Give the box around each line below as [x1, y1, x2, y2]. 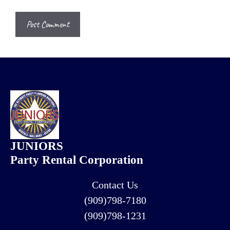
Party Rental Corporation [10, 153, 143, 166]
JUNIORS [10, 139, 63, 152]
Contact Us [92, 179, 138, 190]
